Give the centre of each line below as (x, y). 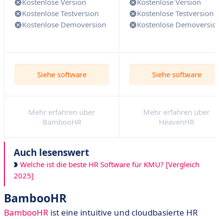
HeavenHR (176, 122)
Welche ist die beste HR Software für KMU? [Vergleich (109, 164)
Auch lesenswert (51, 153)
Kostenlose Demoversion (64, 24)
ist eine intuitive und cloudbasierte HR (123, 212)
